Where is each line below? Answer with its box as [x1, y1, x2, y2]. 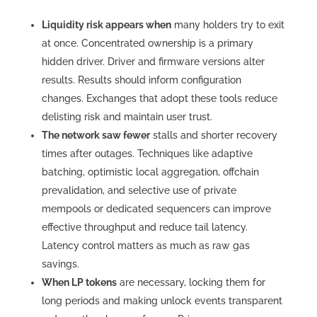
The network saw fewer [41, 129, 150, 141]
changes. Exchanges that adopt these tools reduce [41, 92, 277, 104]
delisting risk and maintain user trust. [41, 110, 212, 122]
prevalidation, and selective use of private [41, 184, 236, 196]
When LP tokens [41, 276, 117, 288]
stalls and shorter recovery [149, 129, 277, 141]
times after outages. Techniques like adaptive [41, 147, 253, 159]
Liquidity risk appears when [41, 18, 171, 30]
